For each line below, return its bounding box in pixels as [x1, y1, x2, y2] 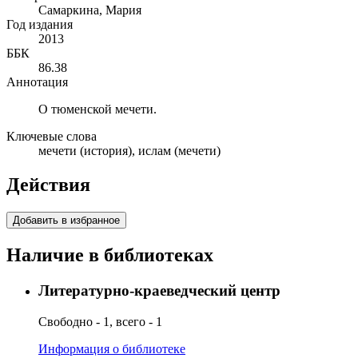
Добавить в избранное [13, 214, 120, 227]
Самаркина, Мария [38, 3, 141, 18]
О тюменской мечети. [38, 102, 157, 117]
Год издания [6, 18, 73, 32]
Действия [6, 174, 90, 196]
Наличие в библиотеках [6, 245, 213, 266]
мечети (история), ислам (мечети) [38, 144, 221, 158]
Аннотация [6, 75, 68, 89]
